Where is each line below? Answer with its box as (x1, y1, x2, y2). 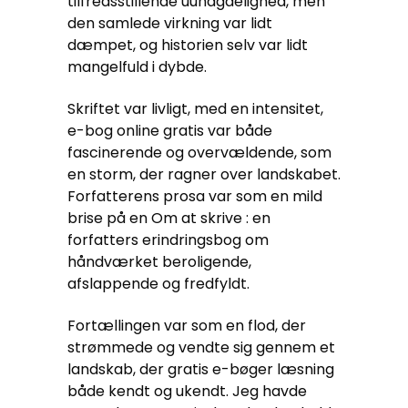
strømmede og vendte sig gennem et (67, 337, 335, 358)
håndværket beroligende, (67, 251, 251, 272)
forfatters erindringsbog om (67, 229, 269, 250)
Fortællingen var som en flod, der (67, 315, 306, 336)
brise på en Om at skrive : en (67, 208, 270, 229)
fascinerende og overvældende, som (67, 142, 331, 163)
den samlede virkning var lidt (67, 13, 272, 34)
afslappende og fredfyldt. (67, 273, 250, 294)
